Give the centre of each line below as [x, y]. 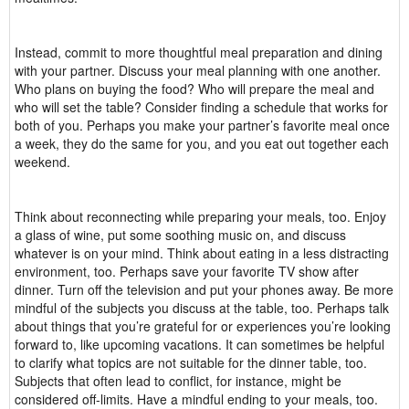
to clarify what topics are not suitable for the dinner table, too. [191, 362]
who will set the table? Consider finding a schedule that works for [201, 107]
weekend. [44, 162]
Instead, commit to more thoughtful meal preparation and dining [199, 52]
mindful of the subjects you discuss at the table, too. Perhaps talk [202, 308]
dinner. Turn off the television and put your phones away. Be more [204, 289]
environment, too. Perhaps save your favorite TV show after [187, 271]
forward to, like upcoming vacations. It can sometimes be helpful [199, 344]
